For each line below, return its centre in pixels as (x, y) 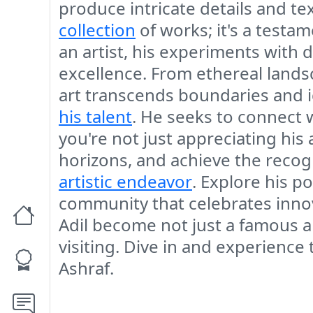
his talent (95, 116)
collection (97, 29)
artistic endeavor (125, 181)
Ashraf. (86, 268)
